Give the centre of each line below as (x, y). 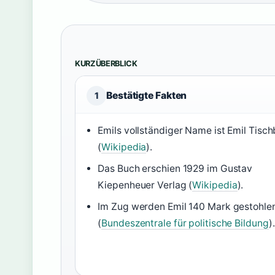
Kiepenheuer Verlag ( (145, 185)
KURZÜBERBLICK (106, 64)
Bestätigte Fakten (147, 95)
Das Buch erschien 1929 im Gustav (175, 168)
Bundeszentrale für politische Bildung (185, 223)
